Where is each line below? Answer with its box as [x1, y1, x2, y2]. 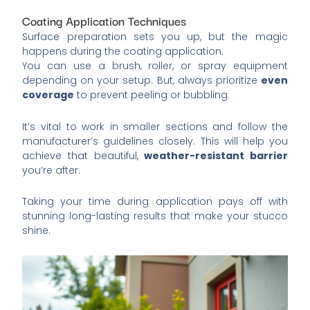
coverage [22, 88, 75, 102]
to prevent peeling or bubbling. [74, 88, 230, 102]
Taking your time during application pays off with [22, 194, 288, 209]
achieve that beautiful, [22, 148, 145, 163]
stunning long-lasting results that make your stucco [22, 209, 288, 224]
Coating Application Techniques [22, 11, 187, 30]
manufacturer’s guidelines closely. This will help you [22, 134, 288, 148]
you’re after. [22, 163, 81, 177]
